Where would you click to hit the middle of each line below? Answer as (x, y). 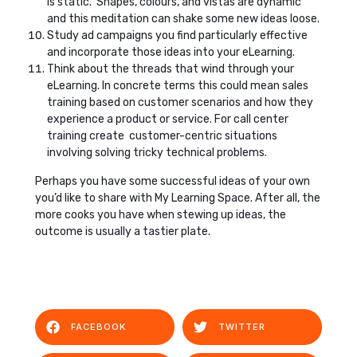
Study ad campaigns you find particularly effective (177, 35)
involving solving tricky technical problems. (157, 152)
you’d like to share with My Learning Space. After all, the (178, 198)
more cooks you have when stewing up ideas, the (161, 214)
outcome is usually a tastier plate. (123, 231)
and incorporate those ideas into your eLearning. (171, 52)
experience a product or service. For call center (168, 119)
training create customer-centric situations (162, 135)
